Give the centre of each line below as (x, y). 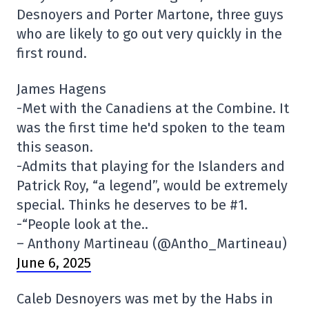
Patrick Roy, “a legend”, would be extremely (152, 186)
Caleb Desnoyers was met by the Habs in (145, 299)
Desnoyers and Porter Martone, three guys (150, 15)
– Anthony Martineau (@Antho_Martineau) (152, 244)
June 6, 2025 (54, 263)
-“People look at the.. (82, 225)
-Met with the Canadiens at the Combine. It (153, 109)
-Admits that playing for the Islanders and (151, 167)
